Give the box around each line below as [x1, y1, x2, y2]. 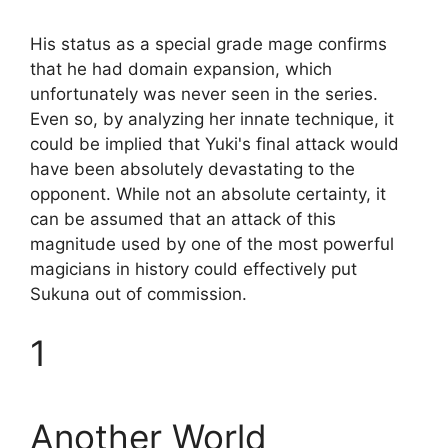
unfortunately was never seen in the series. [30, 83, 378, 104]
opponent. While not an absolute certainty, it [30, 183, 386, 204]
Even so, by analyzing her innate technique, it [30, 108, 394, 129]
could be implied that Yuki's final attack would [30, 133, 399, 154]
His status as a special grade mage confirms [30, 33, 387, 54]
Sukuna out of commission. [30, 283, 247, 304]
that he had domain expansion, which [30, 58, 332, 79]
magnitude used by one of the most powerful [30, 233, 394, 254]
